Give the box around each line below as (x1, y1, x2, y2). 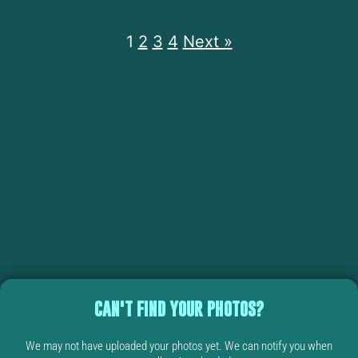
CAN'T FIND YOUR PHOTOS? (94, 298, 264, 320)
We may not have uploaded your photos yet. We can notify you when (26, 339, 332, 354)
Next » (182, 32, 233, 52)
